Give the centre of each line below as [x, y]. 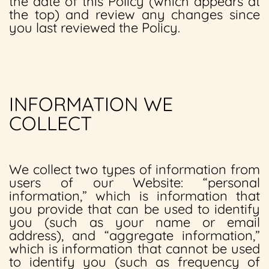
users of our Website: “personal [134, 183]
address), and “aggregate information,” [134, 235]
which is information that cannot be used [134, 249]
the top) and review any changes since [134, 14]
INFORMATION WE [91, 104]
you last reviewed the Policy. [95, 28]
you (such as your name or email [134, 222]
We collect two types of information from [134, 169]
